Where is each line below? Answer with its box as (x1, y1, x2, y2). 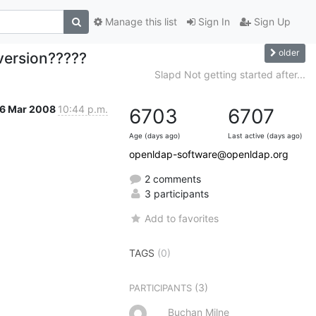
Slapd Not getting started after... (154, 68, 305, 80)
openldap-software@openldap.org (129, 147, 288, 160)
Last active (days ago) (228, 131, 303, 140)
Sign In (195, 16, 230, 28)
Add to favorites (145, 212, 219, 224)
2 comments (142, 172, 201, 185)
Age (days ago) (129, 131, 181, 140)
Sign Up (251, 16, 291, 28)
